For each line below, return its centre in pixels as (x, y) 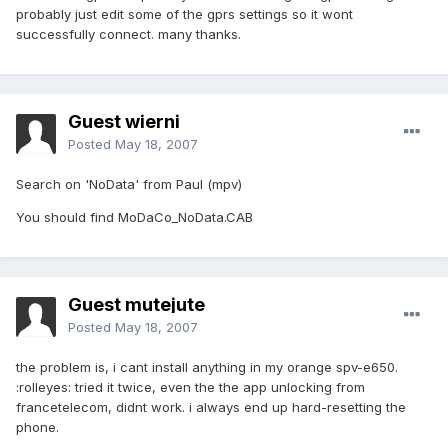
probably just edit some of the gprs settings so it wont (184, 14)
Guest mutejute (136, 305)
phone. (37, 427)
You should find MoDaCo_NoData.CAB (134, 217)
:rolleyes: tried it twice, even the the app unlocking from (190, 387)
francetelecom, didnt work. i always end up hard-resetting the (211, 407)
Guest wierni (124, 122)
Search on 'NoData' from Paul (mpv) (129, 184)
